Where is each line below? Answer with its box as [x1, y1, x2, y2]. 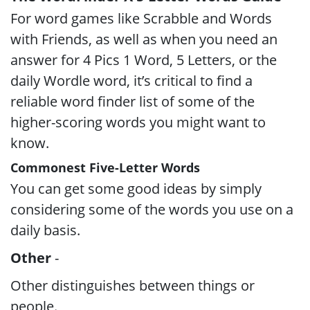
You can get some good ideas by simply [10, 179, 262, 198]
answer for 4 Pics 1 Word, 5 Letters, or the [10, 51, 277, 69]
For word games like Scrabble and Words [10, 9, 272, 28]
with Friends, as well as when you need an [10, 30, 277, 48]
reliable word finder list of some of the [10, 92, 255, 111]
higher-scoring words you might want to [10, 113, 266, 131]
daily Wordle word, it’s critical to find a [10, 71, 253, 90]
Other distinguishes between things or [10, 276, 255, 295]
